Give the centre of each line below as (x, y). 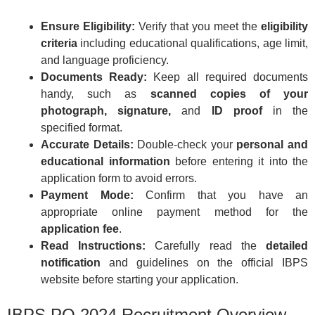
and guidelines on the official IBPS (204, 262)
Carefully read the (206, 245)
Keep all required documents (228, 77)
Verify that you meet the (198, 26)
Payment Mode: (87, 195)
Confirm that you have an (220, 195)
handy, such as (96, 94)
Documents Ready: (94, 77)
